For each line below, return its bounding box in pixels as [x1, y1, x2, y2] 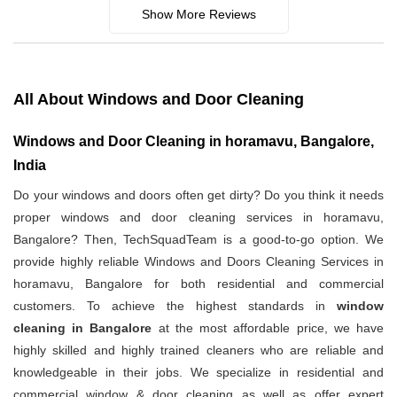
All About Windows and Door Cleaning [13, 90, 304, 109]
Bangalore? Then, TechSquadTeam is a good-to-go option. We [13, 232, 384, 247]
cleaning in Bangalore [13, 321, 152, 336]
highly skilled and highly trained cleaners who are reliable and [13, 343, 384, 358]
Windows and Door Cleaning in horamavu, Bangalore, [13, 134, 374, 150]
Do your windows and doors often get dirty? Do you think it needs [13, 188, 384, 203]
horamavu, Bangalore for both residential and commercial [13, 276, 384, 292]
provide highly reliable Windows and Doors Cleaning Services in [13, 254, 384, 269]
